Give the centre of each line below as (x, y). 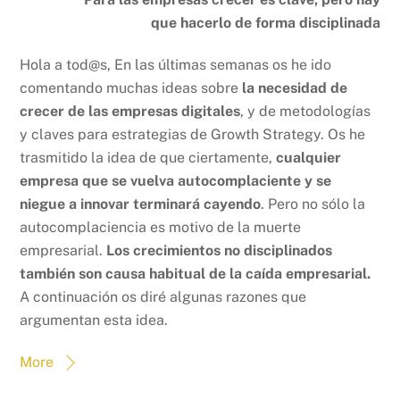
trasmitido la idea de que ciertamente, (148, 158)
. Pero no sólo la (313, 204)
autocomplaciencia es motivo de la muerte (161, 228)
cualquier (309, 158)
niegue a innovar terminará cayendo (141, 204)
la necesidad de (295, 88)
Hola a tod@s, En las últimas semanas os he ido (176, 65)
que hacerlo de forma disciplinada (265, 23)
